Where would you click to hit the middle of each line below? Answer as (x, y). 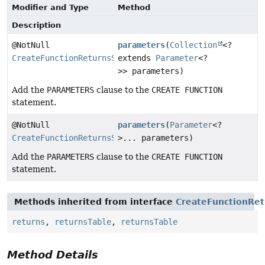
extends (137, 58)
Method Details (53, 255)
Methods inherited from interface (95, 202)
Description (36, 25)
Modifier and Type (50, 8)
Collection (194, 45)
